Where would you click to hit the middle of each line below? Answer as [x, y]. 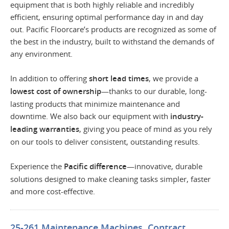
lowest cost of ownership [56, 91]
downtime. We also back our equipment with [90, 116]
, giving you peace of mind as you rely [146, 129]
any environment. [41, 54]
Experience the [37, 166]
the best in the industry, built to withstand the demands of [112, 41]
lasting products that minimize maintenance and [95, 104]
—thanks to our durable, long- [154, 91]
